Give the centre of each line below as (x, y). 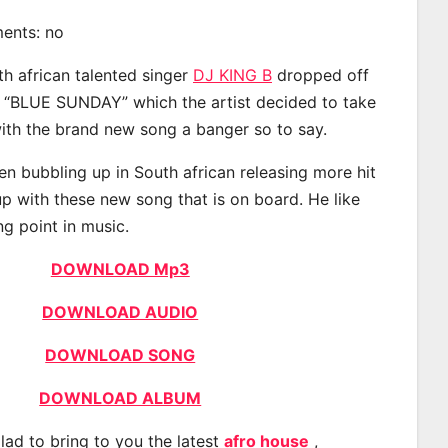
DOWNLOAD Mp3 (120, 268)
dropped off (320, 74)
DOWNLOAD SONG (120, 354)
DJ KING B (232, 74)
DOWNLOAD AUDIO (120, 311)
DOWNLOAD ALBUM (120, 397)
